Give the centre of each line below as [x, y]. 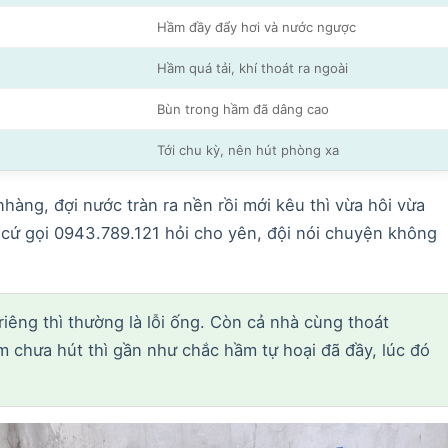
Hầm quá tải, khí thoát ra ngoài [252, 68]
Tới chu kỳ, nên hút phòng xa [247, 150]
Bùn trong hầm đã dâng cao [242, 109]
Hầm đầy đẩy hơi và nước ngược [256, 27]
